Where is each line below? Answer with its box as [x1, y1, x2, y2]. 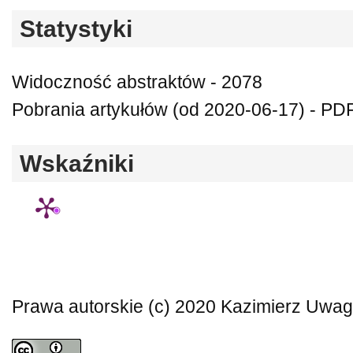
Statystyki [20, 15, 132, 42]
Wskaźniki [20, 150, 134, 176]
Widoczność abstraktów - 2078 [12, 72, 262, 92]
